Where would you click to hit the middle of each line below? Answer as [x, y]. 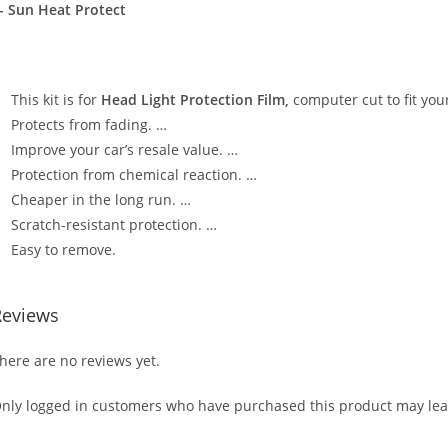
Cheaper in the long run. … [101, 200]
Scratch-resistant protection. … [114, 225]
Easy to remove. [63, 250]
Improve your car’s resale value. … [124, 150]
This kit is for [56, 100]
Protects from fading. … [89, 125]
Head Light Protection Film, [195, 100]
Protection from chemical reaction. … [134, 175]
